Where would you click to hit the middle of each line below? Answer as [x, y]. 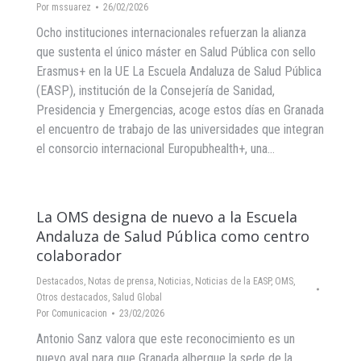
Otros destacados [72, 297]
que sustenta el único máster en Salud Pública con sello [176, 52]
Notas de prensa [121, 281]
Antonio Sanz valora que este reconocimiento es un [166, 339]
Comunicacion [79, 313]
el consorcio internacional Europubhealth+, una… [156, 149]
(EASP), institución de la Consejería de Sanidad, [156, 91]
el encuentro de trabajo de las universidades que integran [180, 129]
